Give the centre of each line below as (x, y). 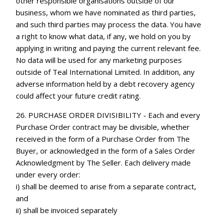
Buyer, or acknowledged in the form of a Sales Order (106, 150)
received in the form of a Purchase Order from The (103, 139)
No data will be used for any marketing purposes (99, 60)
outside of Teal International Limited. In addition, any (106, 72)
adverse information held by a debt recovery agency (106, 83)
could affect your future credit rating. (79, 95)
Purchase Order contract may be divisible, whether (103, 127)
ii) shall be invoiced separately (67, 210)
